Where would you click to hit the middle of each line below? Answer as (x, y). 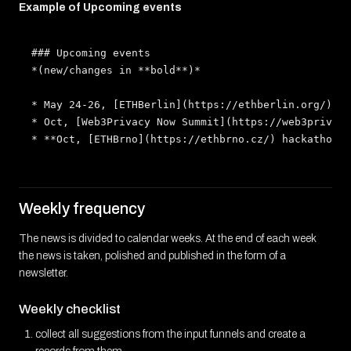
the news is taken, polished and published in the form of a (152, 255)
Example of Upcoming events (100, 7)
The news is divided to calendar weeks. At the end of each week (167, 238)
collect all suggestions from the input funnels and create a (170, 334)
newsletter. (43, 273)
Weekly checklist (70, 309)
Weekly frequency (82, 208)
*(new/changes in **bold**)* (116, 70)
